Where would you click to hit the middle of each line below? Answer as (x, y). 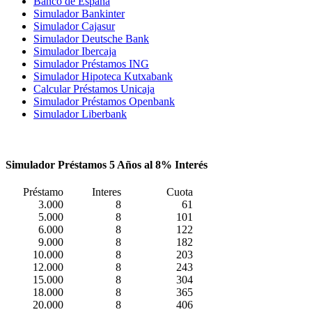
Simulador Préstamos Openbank (104, 101)
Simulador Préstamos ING (91, 63)
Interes (107, 192)
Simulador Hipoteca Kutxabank (103, 76)
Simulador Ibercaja (75, 51)
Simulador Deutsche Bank (91, 38)
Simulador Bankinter (79, 13)
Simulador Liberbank (80, 114)
